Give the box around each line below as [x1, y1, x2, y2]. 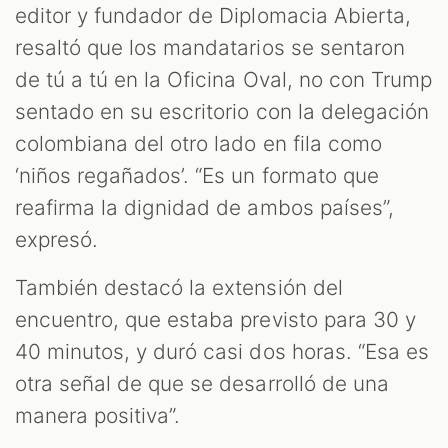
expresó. [15, 227, 105, 253]
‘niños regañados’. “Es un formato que [15, 163, 379, 189]
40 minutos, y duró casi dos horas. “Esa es [15, 339, 429, 365]
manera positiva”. [15, 403, 187, 429]
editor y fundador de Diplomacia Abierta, [15, 3, 411, 29]
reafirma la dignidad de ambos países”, [15, 195, 394, 221]
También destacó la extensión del [15, 275, 343, 301]
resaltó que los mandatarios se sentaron [15, 35, 405, 61]
